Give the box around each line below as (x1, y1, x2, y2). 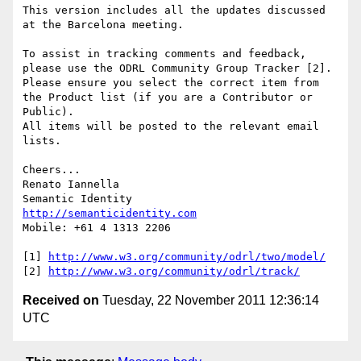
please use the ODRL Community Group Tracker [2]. (23, 62, 332, 75)
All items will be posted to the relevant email (23, 120, 319, 133)
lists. (23, 135, 61, 147)
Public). (23, 106, 74, 118)
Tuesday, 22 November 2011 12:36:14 (99, 293, 319, 308)
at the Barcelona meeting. (23, 19, 184, 31)
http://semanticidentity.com (23, 207, 197, 220)
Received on (23, 293, 99, 308)
